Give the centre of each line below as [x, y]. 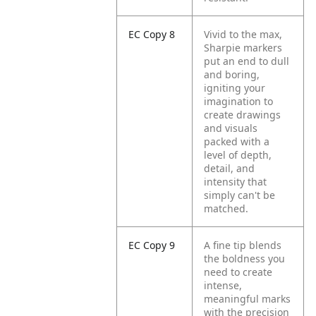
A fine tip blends [243, 245]
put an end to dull [247, 61]
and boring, [232, 74]
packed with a [237, 141]
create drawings [243, 115]
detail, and [230, 168]
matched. [226, 208]
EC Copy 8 [152, 34]
